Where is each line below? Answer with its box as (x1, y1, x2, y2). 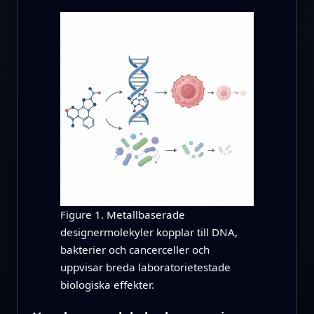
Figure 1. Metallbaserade (60, 207, 185, 221)
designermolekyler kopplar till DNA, (60, 224, 238, 239)
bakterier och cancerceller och (60, 242, 210, 257)
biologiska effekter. (60, 277, 154, 292)
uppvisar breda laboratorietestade (60, 259, 231, 274)
